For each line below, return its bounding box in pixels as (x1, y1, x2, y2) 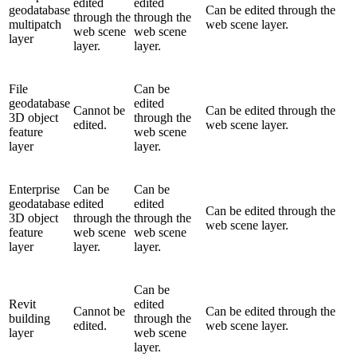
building (9, 311, 50, 325)
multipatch (9, 17, 61, 31)
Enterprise (9, 182, 60, 196)
